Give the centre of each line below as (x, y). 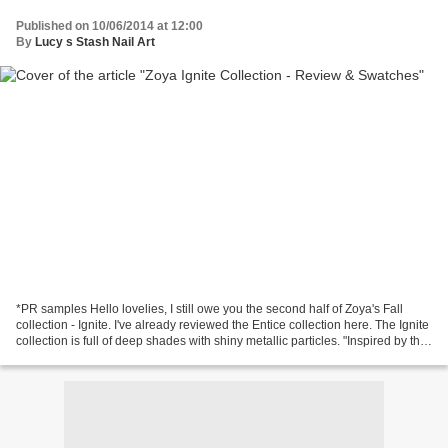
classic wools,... (58, 357)
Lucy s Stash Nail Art (95, 41)
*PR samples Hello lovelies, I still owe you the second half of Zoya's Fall (209, 309)
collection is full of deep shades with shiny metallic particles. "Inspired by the (221, 341)
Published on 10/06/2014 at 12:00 (109, 25)
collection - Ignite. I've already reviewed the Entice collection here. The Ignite (222, 325)
